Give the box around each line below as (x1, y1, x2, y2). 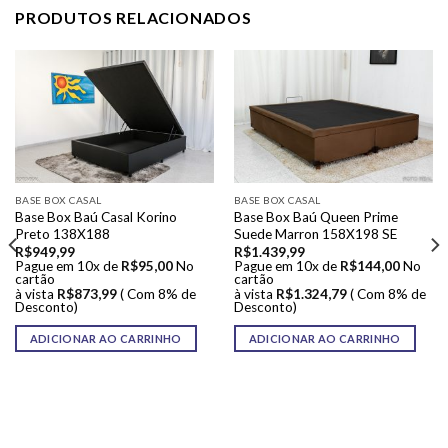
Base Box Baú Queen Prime (233, 208, 398, 225)
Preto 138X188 (14, 225, 110, 242)
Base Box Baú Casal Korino (14, 208, 177, 225)
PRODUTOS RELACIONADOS (15, 8, 252, 28)
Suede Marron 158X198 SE (233, 225, 397, 242)
